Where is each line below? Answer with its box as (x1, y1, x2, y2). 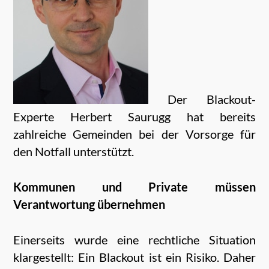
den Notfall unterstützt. (13, 144, 134, 159)
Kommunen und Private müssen (13, 179, 256, 194)
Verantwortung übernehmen (13, 196, 166, 211)
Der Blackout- (148, 91, 256, 106)
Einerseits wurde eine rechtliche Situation (13, 232, 256, 247)
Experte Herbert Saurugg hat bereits (13, 109, 256, 124)
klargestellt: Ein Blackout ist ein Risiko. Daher (13, 249, 256, 264)
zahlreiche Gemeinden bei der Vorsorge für (13, 126, 256, 141)
